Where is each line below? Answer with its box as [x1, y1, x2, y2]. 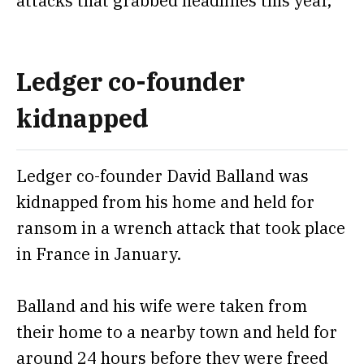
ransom [16, 217, 77, 240]
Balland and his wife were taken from [16, 294, 307, 317]
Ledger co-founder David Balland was [16, 165, 309, 188]
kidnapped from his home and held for [16, 191, 314, 214]
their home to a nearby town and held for [16, 320, 337, 343]
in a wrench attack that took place [77, 217, 345, 240]
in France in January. [16, 243, 185, 266]
